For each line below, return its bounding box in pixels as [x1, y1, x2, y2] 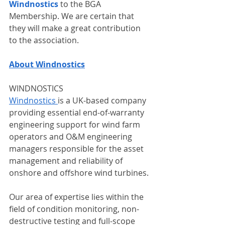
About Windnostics [9, 59, 85, 70]
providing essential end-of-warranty [9, 107, 146, 118]
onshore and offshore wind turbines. [9, 167, 151, 178]
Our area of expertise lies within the [9, 191, 146, 202]
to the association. [9, 35, 79, 46]
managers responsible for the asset [9, 143, 146, 154]
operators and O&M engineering [9, 131, 134, 142]
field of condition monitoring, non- [9, 203, 139, 214]
